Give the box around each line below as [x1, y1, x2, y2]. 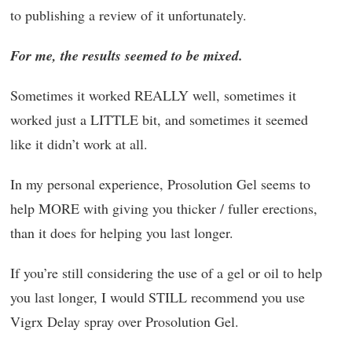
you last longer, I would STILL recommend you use [10, 287, 305, 306]
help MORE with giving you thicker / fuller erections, [10, 198, 317, 218]
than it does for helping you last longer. [10, 222, 233, 242]
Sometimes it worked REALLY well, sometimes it [10, 85, 296, 104]
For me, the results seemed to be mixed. [10, 45, 243, 65]
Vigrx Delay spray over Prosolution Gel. [10, 311, 239, 331]
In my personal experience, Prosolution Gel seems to [10, 174, 310, 193]
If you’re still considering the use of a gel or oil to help [10, 262, 322, 282]
